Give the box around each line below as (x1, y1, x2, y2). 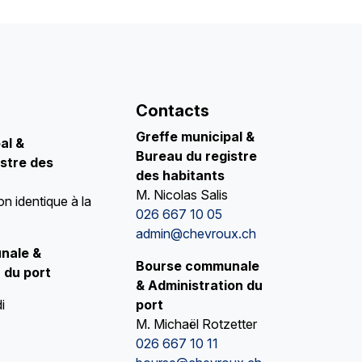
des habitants (135, 167, 225, 184)
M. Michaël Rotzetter (135, 316, 257, 333)
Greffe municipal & (135, 128, 255, 145)
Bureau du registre (135, 148, 257, 165)
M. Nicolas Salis (135, 187, 228, 204)
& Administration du (135, 277, 263, 294)
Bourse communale (135, 258, 259, 275)
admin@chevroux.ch (135, 225, 256, 242)
